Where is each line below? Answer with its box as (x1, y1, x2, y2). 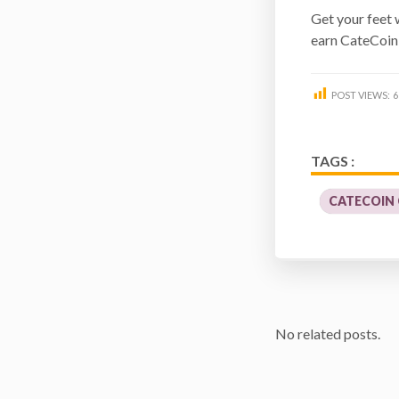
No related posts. (275, 324, 381, 342)
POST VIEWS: (331, 88, 391, 101)
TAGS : (311, 151, 355, 169)
